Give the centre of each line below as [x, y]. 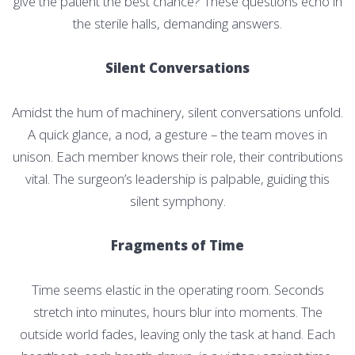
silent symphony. [177, 200]
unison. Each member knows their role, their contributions [177, 156]
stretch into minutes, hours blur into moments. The [177, 311]
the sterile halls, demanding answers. [177, 23]
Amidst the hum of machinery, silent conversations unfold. [177, 112]
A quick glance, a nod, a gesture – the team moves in [177, 134]
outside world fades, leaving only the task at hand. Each [177, 334]
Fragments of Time [177, 245]
